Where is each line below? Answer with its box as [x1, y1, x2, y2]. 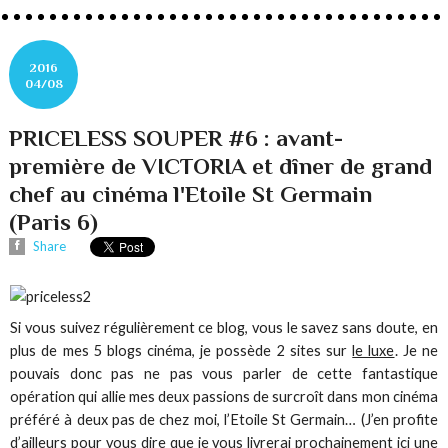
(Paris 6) [9, 208, 99, 235]
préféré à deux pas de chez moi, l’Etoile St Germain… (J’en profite [10, 410, 438, 428]
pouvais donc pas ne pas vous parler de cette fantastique [10, 364, 438, 382]
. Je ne [394, 341, 438, 359]
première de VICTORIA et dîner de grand [9, 152, 433, 179]
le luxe [352, 341, 395, 359]
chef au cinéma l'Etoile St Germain [9, 180, 373, 207]
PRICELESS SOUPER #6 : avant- [9, 124, 344, 151]
